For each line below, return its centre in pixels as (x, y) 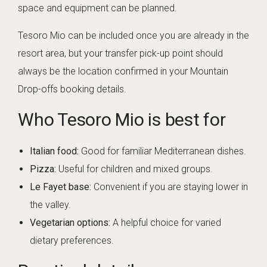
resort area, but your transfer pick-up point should (120, 54)
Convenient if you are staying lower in (170, 187)
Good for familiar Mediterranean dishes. (162, 151)
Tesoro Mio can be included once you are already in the (133, 36)
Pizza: (43, 169)
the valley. (50, 205)
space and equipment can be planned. (97, 8)
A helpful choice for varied (166, 223)
